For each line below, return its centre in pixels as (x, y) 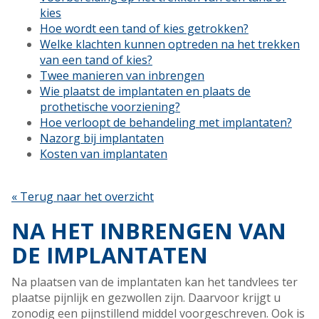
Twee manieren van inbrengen (122, 76)
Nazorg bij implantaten (102, 138)
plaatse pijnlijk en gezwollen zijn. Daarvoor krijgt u (146, 298)
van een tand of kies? (96, 60)
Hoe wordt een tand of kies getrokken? (144, 29)
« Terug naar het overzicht (83, 197)
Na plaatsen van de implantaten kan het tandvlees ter (155, 282)
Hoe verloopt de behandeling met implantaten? (166, 123)
